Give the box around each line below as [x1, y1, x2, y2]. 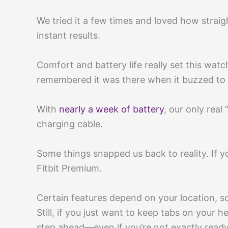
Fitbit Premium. [37, 162, 102, 174]
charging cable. [37, 118, 103, 129]
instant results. [37, 30, 100, 41]
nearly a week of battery [59, 103, 164, 115]
